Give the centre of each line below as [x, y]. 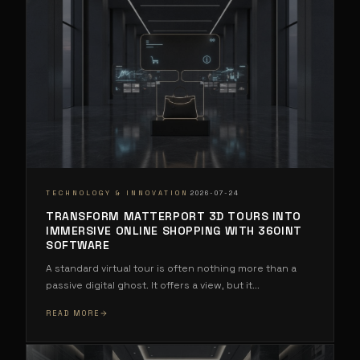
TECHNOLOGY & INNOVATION [117, 193]
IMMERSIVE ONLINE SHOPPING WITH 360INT [174, 230]
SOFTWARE [78, 245]
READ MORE [73, 313]
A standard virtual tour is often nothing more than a [171, 268]
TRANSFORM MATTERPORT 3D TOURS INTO [174, 216]
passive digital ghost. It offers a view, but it [149, 285]
